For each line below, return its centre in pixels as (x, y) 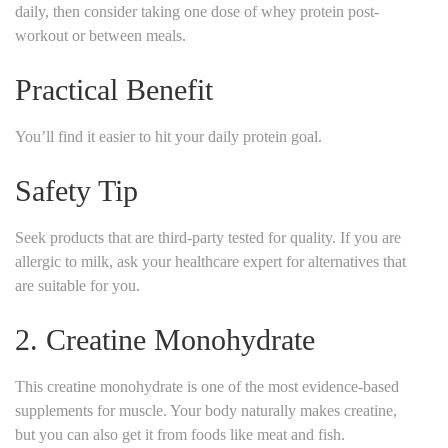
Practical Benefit (114, 89)
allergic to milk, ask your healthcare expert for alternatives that (210, 261)
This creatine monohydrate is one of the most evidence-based (207, 386)
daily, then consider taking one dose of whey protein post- (197, 11)
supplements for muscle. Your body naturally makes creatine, (206, 410)
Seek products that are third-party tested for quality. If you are (208, 237)
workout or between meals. (100, 35)
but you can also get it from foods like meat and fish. (180, 434)
